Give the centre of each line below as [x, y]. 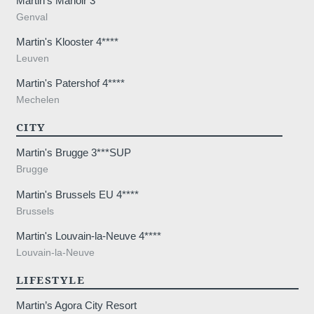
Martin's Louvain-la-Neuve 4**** [88, 235]
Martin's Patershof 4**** [70, 83]
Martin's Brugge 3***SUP [73, 153]
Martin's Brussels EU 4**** [77, 194]
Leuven [32, 58]
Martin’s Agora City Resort [76, 306]
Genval [32, 17]
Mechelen [37, 100]
